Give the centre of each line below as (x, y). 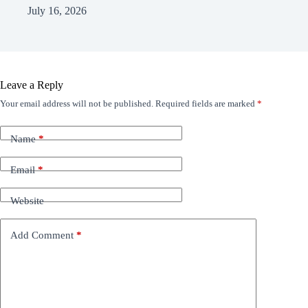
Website (27, 201)
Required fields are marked (206, 103)
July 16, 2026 (57, 10)
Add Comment (42, 235)
